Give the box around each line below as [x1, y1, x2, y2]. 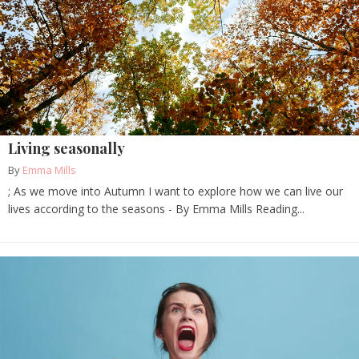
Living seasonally [8, 139, 125, 159]
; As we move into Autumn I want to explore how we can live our [8, 184, 343, 200]
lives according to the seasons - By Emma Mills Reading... [8, 201, 305, 217]
